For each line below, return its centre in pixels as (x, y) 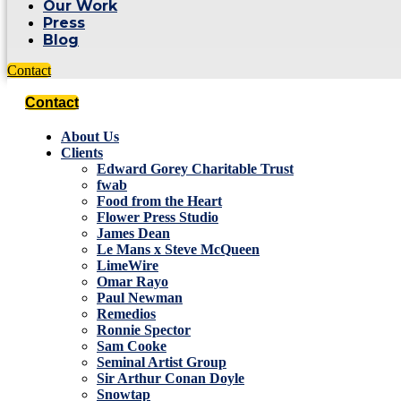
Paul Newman (140, 298)
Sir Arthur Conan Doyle (171, 378)
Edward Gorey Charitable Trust (195, 169)
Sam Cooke (132, 346)
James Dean (133, 233)
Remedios (126, 314)
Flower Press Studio (158, 217)
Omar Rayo (132, 282)
